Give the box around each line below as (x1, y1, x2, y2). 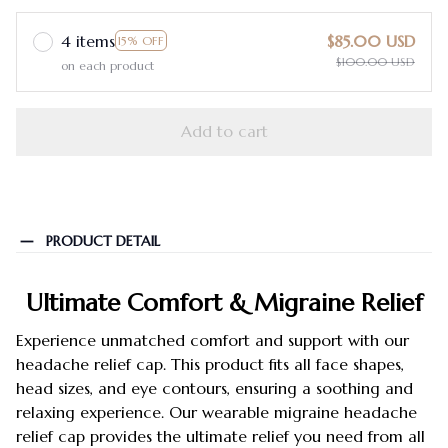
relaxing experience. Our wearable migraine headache (16, 402, 417, 423)
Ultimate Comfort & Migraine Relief (25, 288, 423, 319)
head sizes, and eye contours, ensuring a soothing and (16, 378, 413, 399)
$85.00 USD (327, 30, 415, 51)
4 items (61, 30, 115, 51)
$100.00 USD (336, 53, 415, 69)
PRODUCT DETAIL (45, 232, 160, 251)
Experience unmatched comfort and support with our (16, 330, 409, 351)
